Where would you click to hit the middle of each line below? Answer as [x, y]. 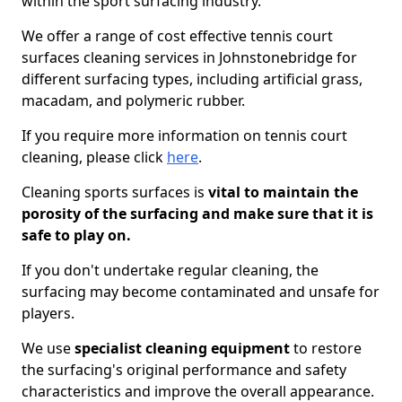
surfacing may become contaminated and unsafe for [201, 292]
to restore [326, 348]
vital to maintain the [281, 192]
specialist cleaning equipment [182, 348]
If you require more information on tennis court [184, 135]
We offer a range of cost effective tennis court [177, 36]
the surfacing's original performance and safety [184, 370]
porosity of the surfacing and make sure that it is [197, 214]
